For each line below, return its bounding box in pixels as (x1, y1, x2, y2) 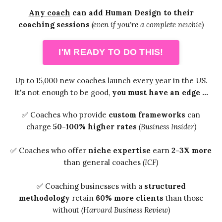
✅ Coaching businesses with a (36, 181, 142, 191)
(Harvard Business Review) (81, 205, 170, 215)
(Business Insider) (138, 121, 196, 131)
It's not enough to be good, (14, 87, 112, 97)
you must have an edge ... (111, 87, 208, 97)
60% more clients (93, 193, 164, 203)
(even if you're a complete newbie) (92, 19, 204, 29)
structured (142, 181, 186, 191)
